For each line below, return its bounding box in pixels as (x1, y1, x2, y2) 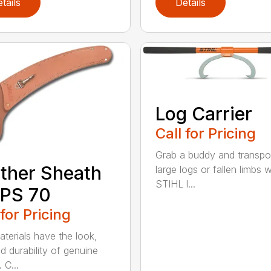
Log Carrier (155, 102, 252, 125)
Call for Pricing (155, 124, 256, 142)
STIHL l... (155, 177, 195, 190)
